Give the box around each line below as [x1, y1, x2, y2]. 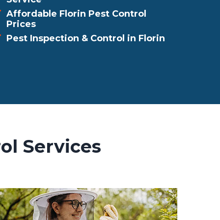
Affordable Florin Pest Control [6, 8, 146, 19]
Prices [6, 19, 36, 29]
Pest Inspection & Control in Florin [6, 33, 165, 44]
